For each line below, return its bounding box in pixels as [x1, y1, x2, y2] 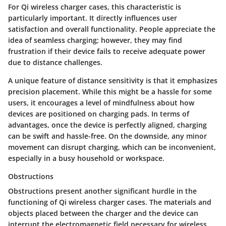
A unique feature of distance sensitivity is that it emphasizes [8, 76, 217, 86]
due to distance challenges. [8, 58, 102, 68]
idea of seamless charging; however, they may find [8, 35, 182, 45]
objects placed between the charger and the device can [8, 208, 198, 218]
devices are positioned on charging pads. [8, 109, 149, 119]
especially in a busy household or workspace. [8, 153, 164, 163]
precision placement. [8, 87, 82, 97]
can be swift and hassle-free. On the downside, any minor [8, 131, 207, 141]
